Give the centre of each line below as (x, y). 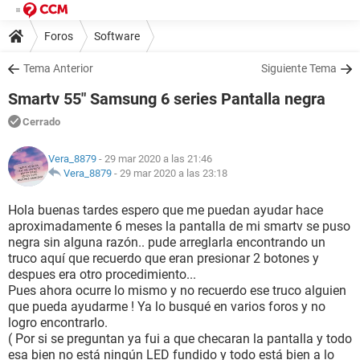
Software (117, 36)
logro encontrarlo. (58, 323)
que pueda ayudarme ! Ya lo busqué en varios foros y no (167, 307)
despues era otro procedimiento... (102, 274)
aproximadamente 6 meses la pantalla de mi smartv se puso (179, 226)
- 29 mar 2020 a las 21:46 (154, 159)
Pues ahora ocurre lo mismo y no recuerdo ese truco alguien (177, 290)
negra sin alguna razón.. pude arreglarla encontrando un (167, 242)
